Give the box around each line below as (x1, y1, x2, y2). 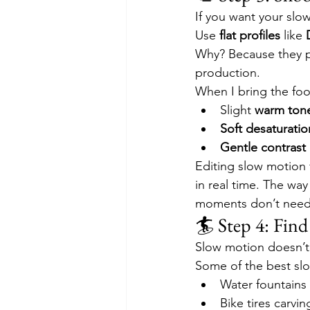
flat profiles (219, 28, 280, 43)
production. (195, 65, 260, 80)
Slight (220, 102, 255, 118)
